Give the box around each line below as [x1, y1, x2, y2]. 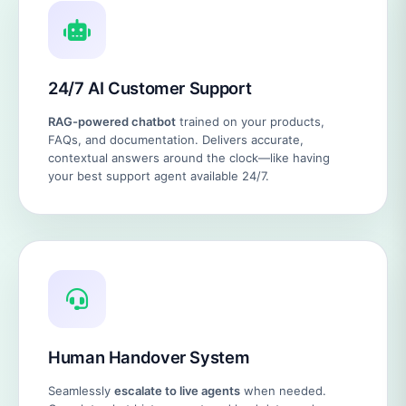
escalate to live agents [114, 383, 240, 398]
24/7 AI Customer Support [48, 78, 252, 98]
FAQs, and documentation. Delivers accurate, [48, 132, 304, 147]
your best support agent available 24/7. [48, 169, 269, 183]
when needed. [240, 383, 326, 398]
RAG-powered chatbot [48, 114, 176, 129]
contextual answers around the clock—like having [48, 150, 330, 165]
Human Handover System [48, 347, 250, 367]
